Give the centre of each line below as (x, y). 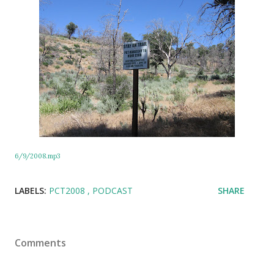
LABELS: (31, 191)
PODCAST (113, 191)
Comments (40, 243)
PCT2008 (68, 191)
